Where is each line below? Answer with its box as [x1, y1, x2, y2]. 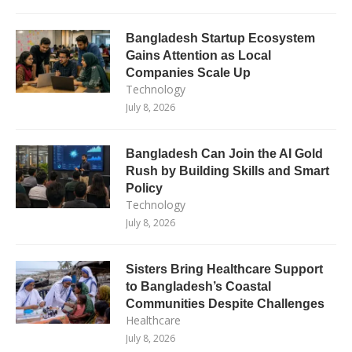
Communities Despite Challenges [126, 296, 324, 310]
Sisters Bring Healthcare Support [126, 262, 323, 276]
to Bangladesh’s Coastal [126, 279, 271, 293]
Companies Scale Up [126, 65, 251, 79]
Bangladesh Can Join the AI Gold [126, 146, 323, 160]
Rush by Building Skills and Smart [126, 163, 329, 178]
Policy [126, 181, 163, 195]
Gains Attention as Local [126, 48, 271, 62]
